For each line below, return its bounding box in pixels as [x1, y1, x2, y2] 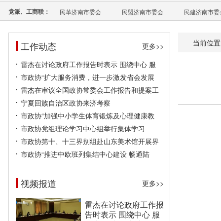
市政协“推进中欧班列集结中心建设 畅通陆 [21, 149, 149, 159]
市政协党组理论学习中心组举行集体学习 [21, 123, 145, 133]
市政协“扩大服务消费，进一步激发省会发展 [21, 72, 154, 82]
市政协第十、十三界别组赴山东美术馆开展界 [21, 136, 159, 146]
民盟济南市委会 [122, 7, 163, 16]
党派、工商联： [8, 7, 50, 16]
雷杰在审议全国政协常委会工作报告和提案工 [21, 85, 159, 95]
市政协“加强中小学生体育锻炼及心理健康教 [21, 110, 154, 120]
